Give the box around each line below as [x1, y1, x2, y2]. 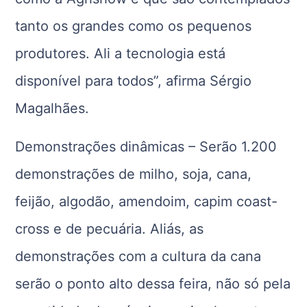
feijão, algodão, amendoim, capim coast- [15, 193, 278, 210]
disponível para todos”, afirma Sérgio [15, 73, 252, 90]
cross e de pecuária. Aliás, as [15, 221, 204, 238]
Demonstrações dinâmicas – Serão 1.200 [15, 138, 278, 156]
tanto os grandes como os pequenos [15, 18, 252, 35]
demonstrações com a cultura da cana [15, 248, 262, 265]
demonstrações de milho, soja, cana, [15, 166, 252, 183]
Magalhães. [15, 100, 90, 117]
